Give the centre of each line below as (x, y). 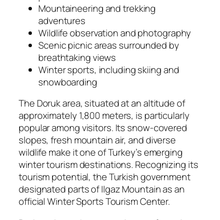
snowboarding (68, 82)
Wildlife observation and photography (115, 33)
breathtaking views (77, 57)
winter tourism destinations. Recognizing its (109, 165)
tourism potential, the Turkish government (105, 177)
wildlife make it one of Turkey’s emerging (101, 152)
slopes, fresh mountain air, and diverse (97, 140)
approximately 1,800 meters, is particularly (104, 116)
